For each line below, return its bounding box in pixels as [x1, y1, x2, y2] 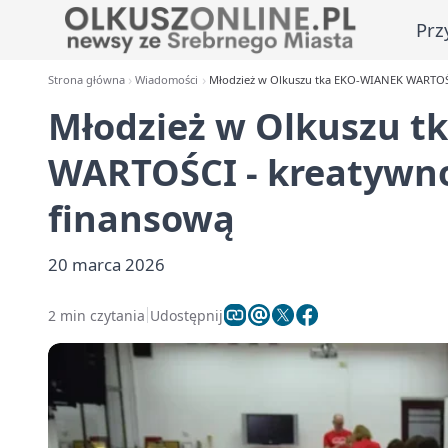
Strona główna [48, 72, 125, 87]
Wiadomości [135, 72, 199, 87]
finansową [48, 194, 235, 243]
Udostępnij [150, 305, 223, 325]
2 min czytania [48, 305, 145, 325]
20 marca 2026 [48, 253, 165, 276]
